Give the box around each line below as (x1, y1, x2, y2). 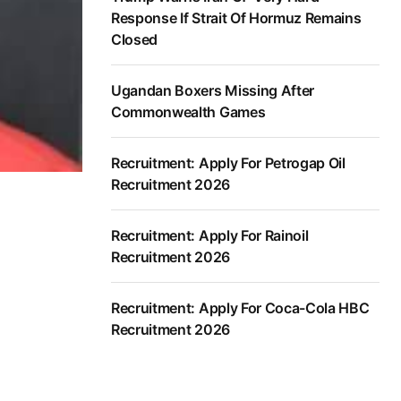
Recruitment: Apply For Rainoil (111, 226, 309, 245)
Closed (111, 30, 158, 49)
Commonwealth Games (111, 103, 266, 122)
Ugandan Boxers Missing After (111, 81, 315, 100)
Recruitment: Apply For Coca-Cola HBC (111, 299, 370, 318)
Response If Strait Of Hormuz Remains (111, 9, 362, 28)
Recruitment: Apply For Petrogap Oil (111, 154, 346, 173)
